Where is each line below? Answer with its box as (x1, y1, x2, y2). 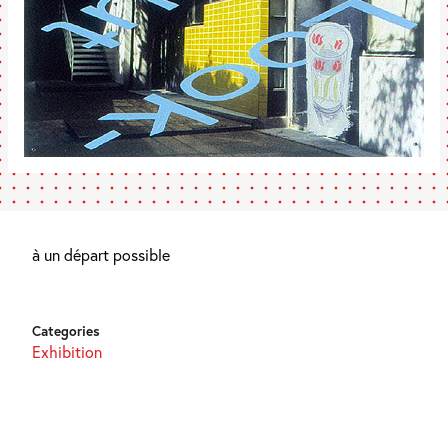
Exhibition (32, 341, 102, 362)
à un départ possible (32, 244, 170, 265)
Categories (32, 322, 100, 340)
